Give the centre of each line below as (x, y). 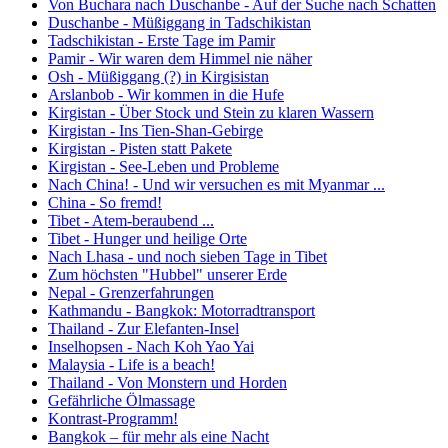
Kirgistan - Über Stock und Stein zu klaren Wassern (211, 112)
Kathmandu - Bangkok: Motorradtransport (181, 310)
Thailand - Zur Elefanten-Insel (143, 328)
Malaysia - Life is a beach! (131, 364)
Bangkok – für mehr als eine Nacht (158, 436)
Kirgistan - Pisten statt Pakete (140, 148)
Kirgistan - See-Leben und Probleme (163, 166)
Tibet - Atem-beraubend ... (131, 220)
